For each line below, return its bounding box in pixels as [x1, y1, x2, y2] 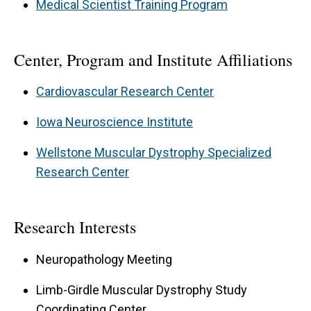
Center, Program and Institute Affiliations [14, 48, 292, 71]
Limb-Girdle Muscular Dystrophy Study [36, 282, 247, 297]
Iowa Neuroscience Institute [36, 115, 193, 130]
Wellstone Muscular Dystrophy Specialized [36, 145, 271, 160]
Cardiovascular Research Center [36, 84, 214, 99]
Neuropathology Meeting [36, 251, 172, 267]
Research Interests [14, 216, 136, 239]
